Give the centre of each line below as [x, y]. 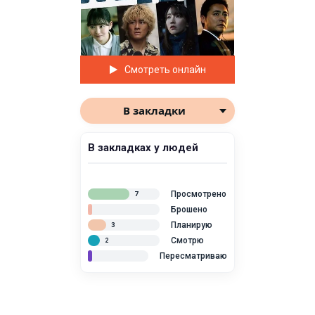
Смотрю [187, 240]
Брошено [189, 210]
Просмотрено [199, 194]
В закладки [154, 110]
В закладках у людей [143, 148]
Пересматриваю [193, 256]
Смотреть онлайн [165, 70]
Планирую [192, 225]
